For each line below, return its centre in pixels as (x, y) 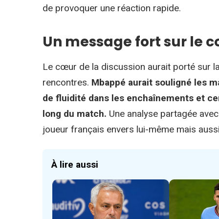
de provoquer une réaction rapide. (112, 8)
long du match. (75, 113)
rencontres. (67, 82)
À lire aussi (75, 164)
